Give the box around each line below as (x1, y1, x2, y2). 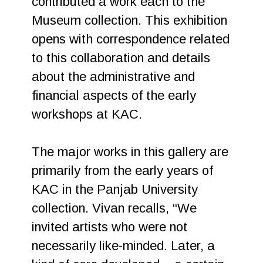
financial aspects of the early (32, 88, 197, 103)
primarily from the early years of (32, 163, 214, 178)
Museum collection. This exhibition (32, 13, 228, 28)
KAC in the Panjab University (32, 182, 198, 197)
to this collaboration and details (32, 50, 211, 65)
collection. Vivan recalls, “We (32, 201, 197, 215)
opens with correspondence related (32, 32, 230, 46)
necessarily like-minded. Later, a (32, 238, 215, 253)
